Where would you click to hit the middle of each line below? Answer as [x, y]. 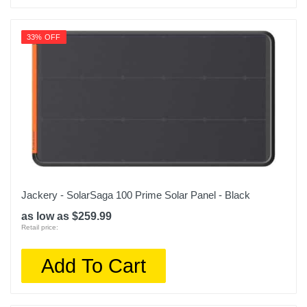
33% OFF [44, 37]
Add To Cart [94, 266]
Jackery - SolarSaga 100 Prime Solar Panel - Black [136, 195]
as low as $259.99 [66, 216]
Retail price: [40, 227]
